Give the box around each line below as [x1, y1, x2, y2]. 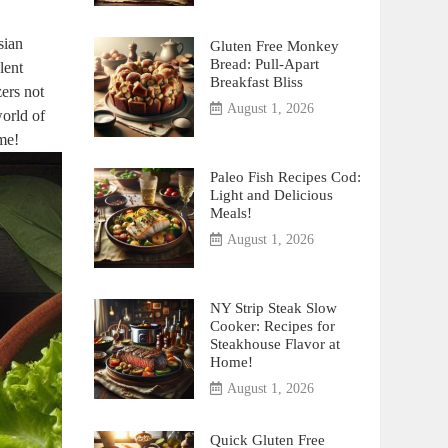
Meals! [209, 204, 252, 221]
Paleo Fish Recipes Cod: [209, 168, 361, 185]
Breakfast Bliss [209, 73, 303, 90]
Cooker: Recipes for [209, 317, 335, 334]
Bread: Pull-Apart [209, 55, 319, 72]
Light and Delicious [209, 186, 333, 203]
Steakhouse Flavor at [209, 335, 340, 352]
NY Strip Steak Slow [209, 299, 337, 316]
